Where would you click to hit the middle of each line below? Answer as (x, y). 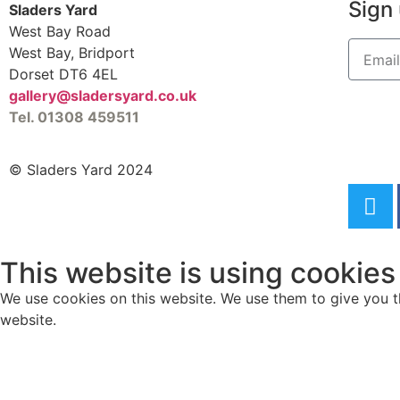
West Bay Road (60, 32)
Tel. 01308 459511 (74, 117)
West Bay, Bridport (72, 53)
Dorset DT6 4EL (63, 75)
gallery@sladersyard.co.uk (103, 96)
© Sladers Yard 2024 (81, 169)
